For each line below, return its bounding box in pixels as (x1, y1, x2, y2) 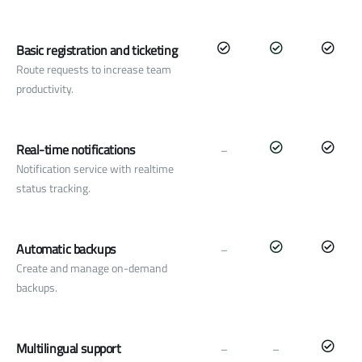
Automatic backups (16, 239, 116, 259)
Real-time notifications (16, 140, 136, 160)
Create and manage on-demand (16, 259, 167, 277)
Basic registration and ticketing (16, 40, 178, 61)
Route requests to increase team (16, 61, 171, 78)
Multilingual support (16, 339, 121, 359)
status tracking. (16, 179, 90, 197)
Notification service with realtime (16, 160, 174, 178)
